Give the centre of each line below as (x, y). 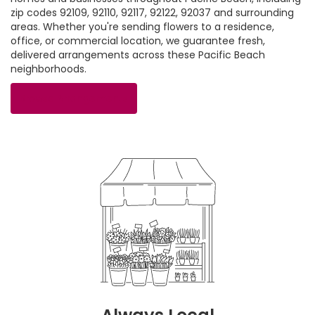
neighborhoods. (49, 69)
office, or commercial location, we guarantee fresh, (138, 40)
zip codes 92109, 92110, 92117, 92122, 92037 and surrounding (152, 12)
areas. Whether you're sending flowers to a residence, (142, 26)
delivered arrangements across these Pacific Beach (138, 54)
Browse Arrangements (74, 98)
